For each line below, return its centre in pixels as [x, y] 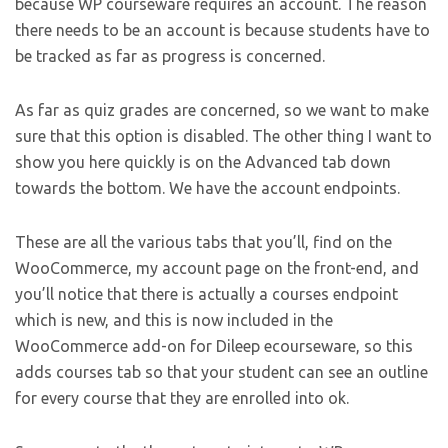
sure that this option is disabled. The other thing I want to [223, 136]
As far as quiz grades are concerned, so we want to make [222, 110]
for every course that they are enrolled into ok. [182, 398]
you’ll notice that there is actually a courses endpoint [206, 294]
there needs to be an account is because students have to [222, 30]
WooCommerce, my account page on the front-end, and [217, 268]
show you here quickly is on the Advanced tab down [203, 162]
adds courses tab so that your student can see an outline [221, 372]
